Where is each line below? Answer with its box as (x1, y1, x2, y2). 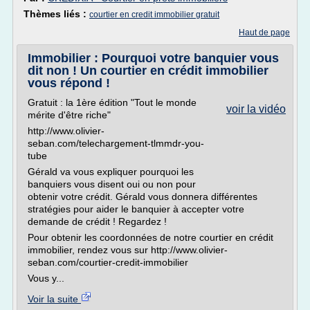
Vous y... (28, 273, 64, 284)
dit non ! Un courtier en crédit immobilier (28, 64, 268, 77)
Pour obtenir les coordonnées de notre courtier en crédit (28, 232, 273, 243)
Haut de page (239, 28, 290, 37)
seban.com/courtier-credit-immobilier (28, 257, 188, 268)
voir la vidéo (226, 103, 286, 115)
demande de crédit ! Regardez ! (28, 216, 167, 227)
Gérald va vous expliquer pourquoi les (28, 166, 194, 177)
